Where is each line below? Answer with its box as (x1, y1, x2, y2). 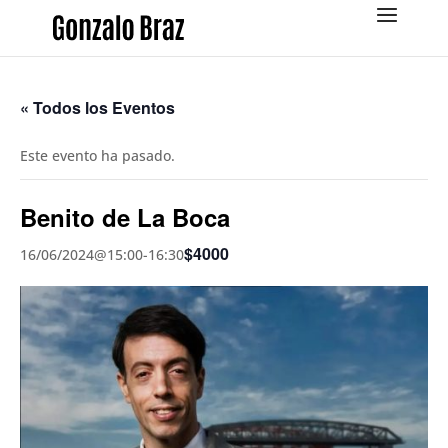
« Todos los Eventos (20, 96, 175, 119)
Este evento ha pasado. (20, 146, 175, 165)
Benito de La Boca (20, 200, 230, 234)
